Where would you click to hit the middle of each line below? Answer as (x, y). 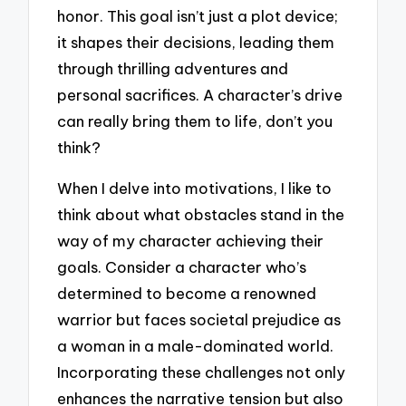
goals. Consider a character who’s (182, 266)
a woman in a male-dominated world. (196, 345)
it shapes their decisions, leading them (196, 43)
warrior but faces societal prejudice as (199, 319)
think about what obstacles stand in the (201, 214)
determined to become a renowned (187, 293)
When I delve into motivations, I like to (195, 188)
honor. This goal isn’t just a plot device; (198, 16)
